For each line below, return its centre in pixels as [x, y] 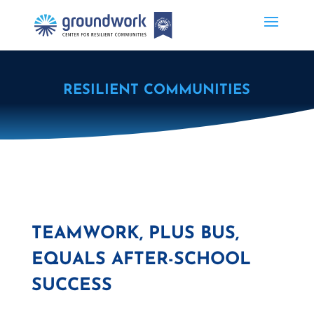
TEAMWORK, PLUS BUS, [135, 234]
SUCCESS [71, 286]
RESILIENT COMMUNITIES [157, 90]
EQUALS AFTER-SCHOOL [141, 260]
